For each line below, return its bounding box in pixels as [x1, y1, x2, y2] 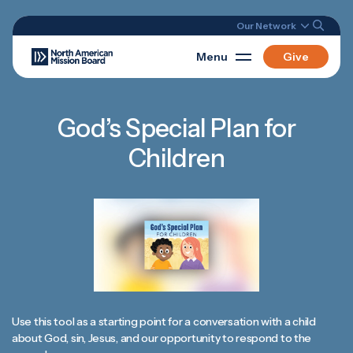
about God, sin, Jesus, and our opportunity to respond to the [12, 331, 312, 346]
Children [128, 143, 225, 173]
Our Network [236, 20, 298, 32]
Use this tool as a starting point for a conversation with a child [12, 314, 316, 329]
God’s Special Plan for [58, 113, 295, 143]
